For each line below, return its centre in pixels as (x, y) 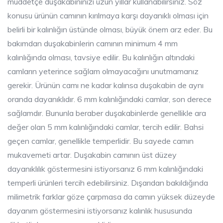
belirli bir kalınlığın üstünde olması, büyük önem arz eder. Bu (110, 29)
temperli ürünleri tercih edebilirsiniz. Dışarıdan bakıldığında (108, 182)
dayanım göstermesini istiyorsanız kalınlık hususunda (100, 210)
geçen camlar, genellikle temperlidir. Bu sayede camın (101, 141)
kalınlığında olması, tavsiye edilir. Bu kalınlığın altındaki (101, 57)
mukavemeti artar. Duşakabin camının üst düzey (92, 155)
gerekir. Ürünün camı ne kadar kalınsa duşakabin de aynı (106, 85)
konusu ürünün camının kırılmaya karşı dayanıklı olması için (108, 15)
